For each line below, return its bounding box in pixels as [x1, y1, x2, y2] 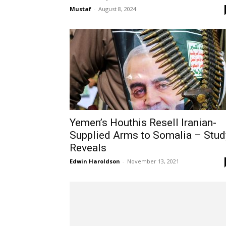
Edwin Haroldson [70, 157, 120, 165]
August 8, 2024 [98, 5, 136, 13]
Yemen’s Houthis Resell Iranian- [70, 117, 216, 129]
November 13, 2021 [127, 157, 179, 165]
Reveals [70, 142, 106, 154]
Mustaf [70, 5, 91, 13]
